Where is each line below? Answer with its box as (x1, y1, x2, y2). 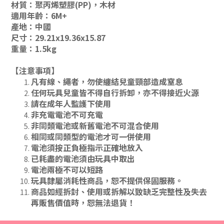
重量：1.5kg (11, 42, 56, 54)
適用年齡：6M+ (11, 9, 67, 21)
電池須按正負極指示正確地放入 (31, 141, 143, 153)
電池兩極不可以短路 (31, 163, 103, 175)
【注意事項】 (11, 64, 59, 76)
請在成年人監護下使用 (31, 97, 111, 109)
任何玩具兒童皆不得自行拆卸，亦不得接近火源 (31, 86, 199, 98)
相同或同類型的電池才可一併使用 (31, 130, 151, 142)
